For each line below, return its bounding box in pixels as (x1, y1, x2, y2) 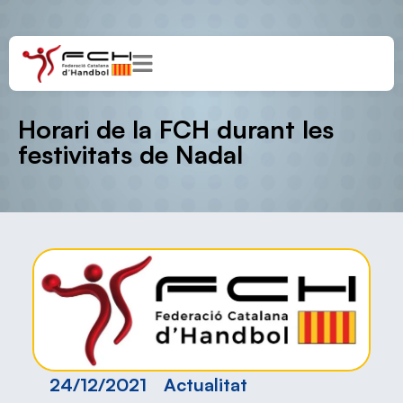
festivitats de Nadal (18, 139, 243, 170)
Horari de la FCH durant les (18, 113, 334, 145)
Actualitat (163, 373, 247, 397)
